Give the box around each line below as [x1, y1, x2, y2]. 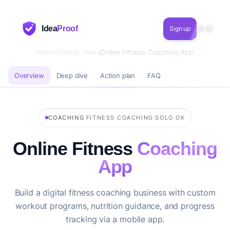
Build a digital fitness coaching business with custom [14, 187, 216, 198]
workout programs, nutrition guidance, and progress [15, 201, 215, 211]
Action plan [100, 71, 136, 80]
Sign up [169, 25, 190, 32]
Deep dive [56, 71, 88, 80]
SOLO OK [155, 114, 185, 121]
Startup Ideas [55, 48, 100, 56]
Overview [14, 71, 44, 80]
